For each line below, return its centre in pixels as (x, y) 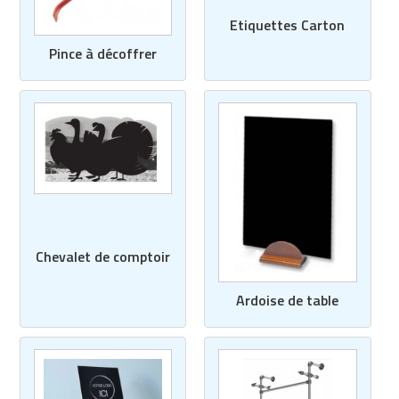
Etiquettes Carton (288, 25)
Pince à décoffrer (102, 54)
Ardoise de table (288, 301)
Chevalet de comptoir (102, 256)
